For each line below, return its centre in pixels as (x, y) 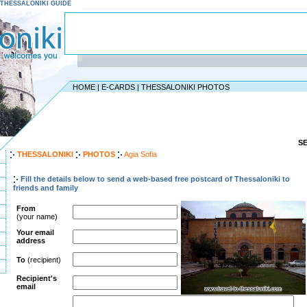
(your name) (37, 217)
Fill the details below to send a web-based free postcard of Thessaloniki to (155, 179)
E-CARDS (118, 87)
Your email (35, 233)
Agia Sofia (140, 154)
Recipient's (37, 279)
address (31, 241)
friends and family (45, 188)
